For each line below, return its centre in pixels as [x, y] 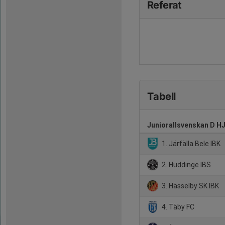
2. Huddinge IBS [186, 164]
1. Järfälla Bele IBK [191, 143]
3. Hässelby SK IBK [190, 186]
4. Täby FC [178, 207]
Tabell [161, 96]
